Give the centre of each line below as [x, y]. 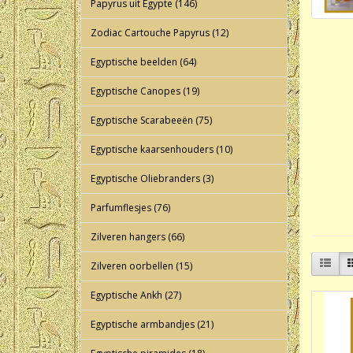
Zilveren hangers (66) [137, 237]
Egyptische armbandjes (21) [152, 324]
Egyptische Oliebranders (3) [152, 178]
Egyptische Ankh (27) [136, 295]
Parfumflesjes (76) [130, 208]
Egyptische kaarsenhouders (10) [162, 149]
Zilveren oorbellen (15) [141, 266]
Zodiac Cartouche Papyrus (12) [160, 33]
